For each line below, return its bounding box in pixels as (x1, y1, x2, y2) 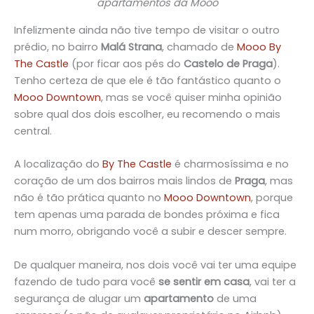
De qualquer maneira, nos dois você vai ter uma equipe (14, 257, 296, 272)
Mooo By (237, 40, 281, 55)
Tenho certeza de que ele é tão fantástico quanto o (14, 74, 281, 88)
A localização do (14, 157, 102, 172)
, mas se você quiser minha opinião (101, 90, 282, 105)
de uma (214, 291, 257, 306)
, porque (251, 191, 293, 205)
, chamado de (162, 40, 237, 55)
